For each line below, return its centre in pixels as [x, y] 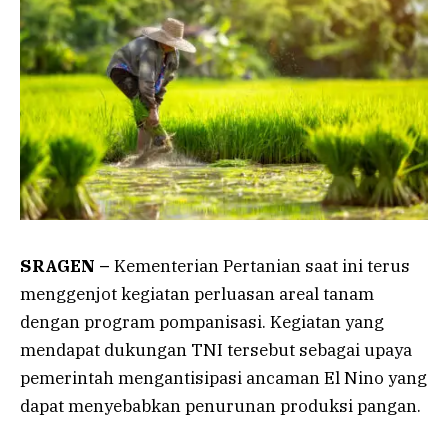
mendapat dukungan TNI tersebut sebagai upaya [216, 349]
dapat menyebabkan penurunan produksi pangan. [220, 405]
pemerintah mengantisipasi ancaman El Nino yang [223, 377]
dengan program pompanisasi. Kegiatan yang [202, 321]
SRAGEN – [65, 265]
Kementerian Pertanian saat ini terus [260, 265]
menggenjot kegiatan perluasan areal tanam [197, 293]
